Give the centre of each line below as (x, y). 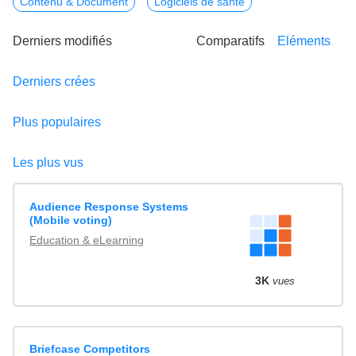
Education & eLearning (87, 240)
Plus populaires (57, 122)
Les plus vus (48, 163)
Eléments (304, 41)
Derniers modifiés (62, 41)
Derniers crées (54, 82)
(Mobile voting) (71, 220)
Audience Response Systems (109, 206)
